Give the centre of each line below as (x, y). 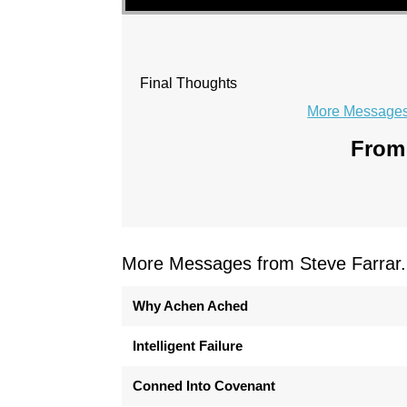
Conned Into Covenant (204, 386)
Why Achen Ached (191, 306)
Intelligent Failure (188, 346)
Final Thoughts (189, 83)
